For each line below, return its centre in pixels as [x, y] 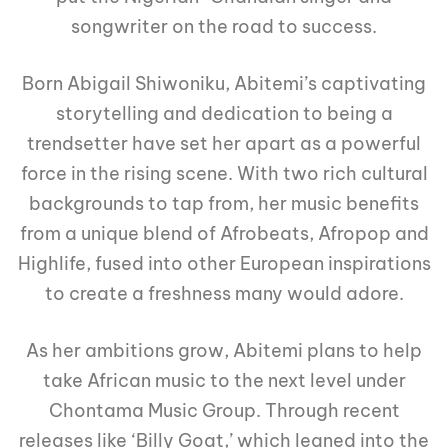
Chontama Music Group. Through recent [224, 411]
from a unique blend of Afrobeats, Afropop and [224, 234]
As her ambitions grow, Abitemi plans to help [224, 351]
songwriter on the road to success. [224, 27]
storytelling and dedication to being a [224, 114]
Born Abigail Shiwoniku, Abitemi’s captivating [224, 84]
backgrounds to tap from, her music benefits [224, 204]
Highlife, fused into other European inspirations [224, 264]
